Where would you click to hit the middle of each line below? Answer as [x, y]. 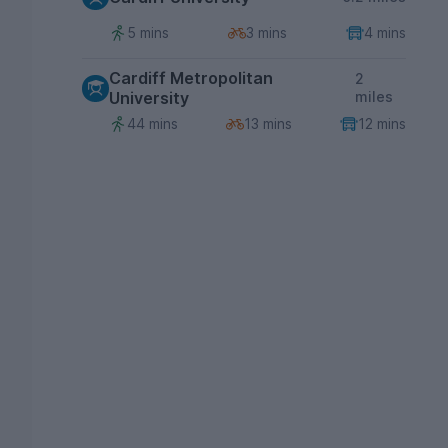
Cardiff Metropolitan [191, 78]
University [149, 98]
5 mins [148, 32]
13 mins [267, 123]
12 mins [381, 123]
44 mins [152, 123]
